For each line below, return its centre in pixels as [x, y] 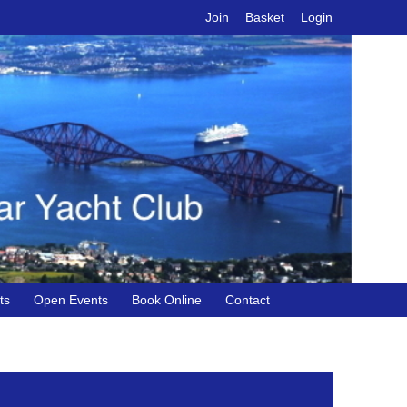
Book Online [167, 299]
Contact [248, 299]
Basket [265, 17]
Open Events [71, 299]
